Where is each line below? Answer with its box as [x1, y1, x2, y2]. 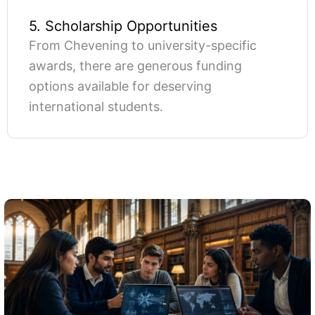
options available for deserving [29, 78, 212, 94]
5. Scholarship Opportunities [29, 17, 217, 34]
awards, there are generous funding [29, 58, 242, 73]
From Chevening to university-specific [29, 37, 257, 53]
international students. [29, 98, 163, 114]
